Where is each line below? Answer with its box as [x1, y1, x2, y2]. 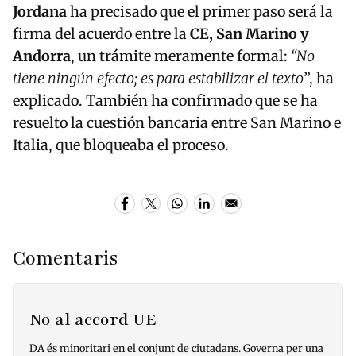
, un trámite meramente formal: [71, 47, 291, 66]
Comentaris [13, 245, 118, 272]
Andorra [13, 47, 71, 66]
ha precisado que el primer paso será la [67, 2, 333, 21]
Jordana [13, 2, 67, 21]
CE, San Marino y [187, 25, 309, 44]
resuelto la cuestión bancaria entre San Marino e [13, 114, 341, 133]
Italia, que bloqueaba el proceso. [13, 136, 229, 155]
